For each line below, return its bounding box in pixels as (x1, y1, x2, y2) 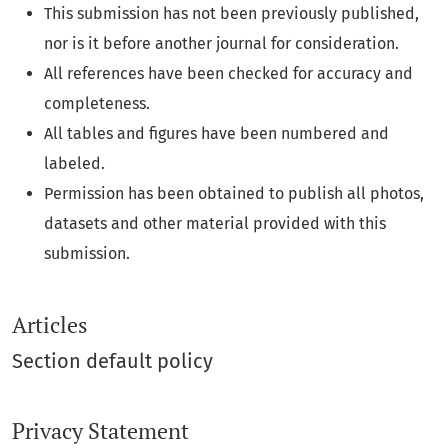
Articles (12, 310, 88, 339)
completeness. (44, 94, 150, 114)
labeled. (44, 154, 105, 174)
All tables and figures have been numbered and (44, 124, 389, 144)
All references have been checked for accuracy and (44, 64, 413, 84)
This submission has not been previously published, (44, 4, 419, 24)
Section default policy (12, 348, 213, 373)
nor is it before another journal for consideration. (44, 34, 399, 54)
